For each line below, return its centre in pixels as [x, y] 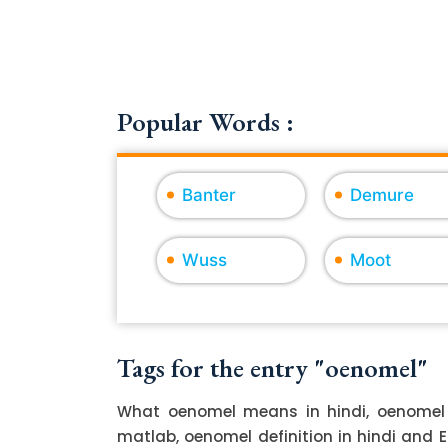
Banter [209, 194]
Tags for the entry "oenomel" [272, 367]
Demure [381, 194]
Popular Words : [205, 121]
